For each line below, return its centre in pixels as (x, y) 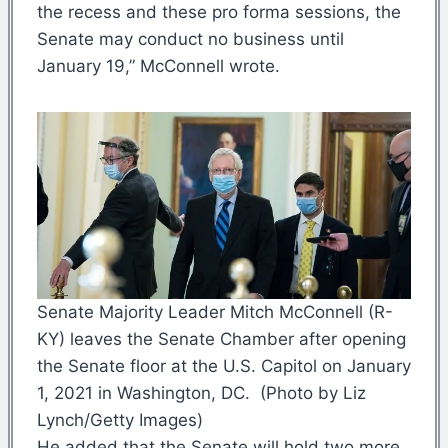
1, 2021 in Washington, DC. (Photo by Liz (201, 392)
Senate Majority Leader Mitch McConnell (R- (215, 311)
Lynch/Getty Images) (120, 419)
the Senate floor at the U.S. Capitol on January (224, 365)
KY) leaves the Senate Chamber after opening (221, 338)
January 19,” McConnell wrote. (158, 65)
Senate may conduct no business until (190, 38)
